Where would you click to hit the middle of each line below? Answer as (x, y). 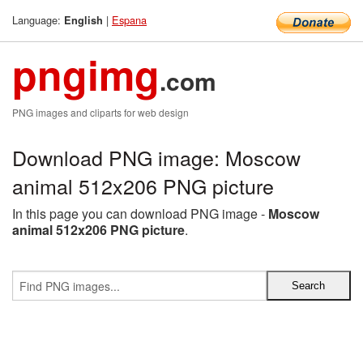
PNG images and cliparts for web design (100, 112)
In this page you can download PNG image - (140, 214)
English (83, 20)
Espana (129, 20)
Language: (38, 20)
